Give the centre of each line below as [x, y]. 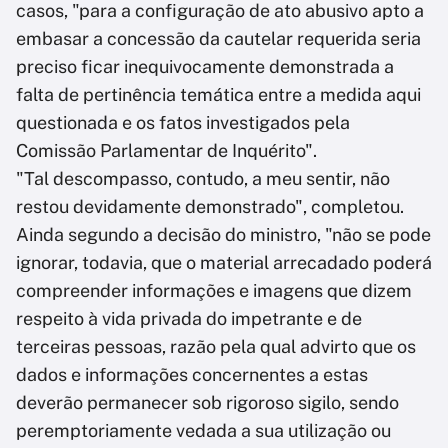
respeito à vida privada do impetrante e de [189, 319]
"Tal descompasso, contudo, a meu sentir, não [203, 179]
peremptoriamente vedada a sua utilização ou [203, 431]
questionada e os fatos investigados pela [183, 123]
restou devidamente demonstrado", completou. [210, 207]
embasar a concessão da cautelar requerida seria [218, 39]
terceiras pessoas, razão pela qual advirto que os [216, 347]
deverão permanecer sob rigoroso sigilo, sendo [207, 403]
